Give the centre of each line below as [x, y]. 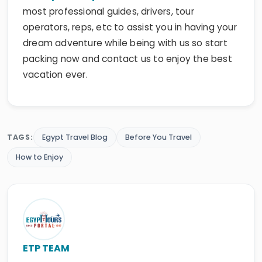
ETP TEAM [46, 229]
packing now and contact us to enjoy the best [127, 39]
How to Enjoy [39, 137]
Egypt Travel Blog [75, 118]
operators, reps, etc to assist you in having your [130, 8]
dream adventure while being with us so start [125, 23]
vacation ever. [55, 55]
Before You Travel [158, 118]
